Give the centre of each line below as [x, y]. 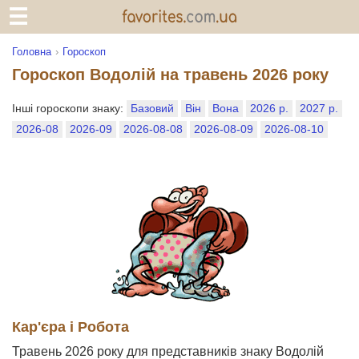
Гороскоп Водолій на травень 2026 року [170, 75]
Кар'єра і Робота [71, 327]
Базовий [152, 108]
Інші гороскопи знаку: [69, 108]
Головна [32, 52]
